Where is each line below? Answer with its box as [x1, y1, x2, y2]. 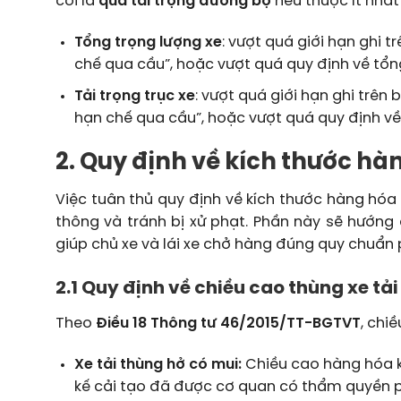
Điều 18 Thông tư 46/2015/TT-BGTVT [96, 316, 361, 332]
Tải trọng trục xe [73, 88, 195, 104]
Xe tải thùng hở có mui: [73, 357, 242, 372]
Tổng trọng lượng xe [73, 35, 222, 51]
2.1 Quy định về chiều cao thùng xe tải [55, 279, 398, 299]
